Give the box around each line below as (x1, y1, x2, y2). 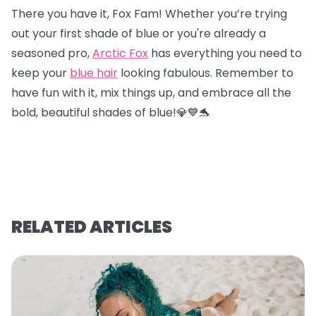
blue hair (70, 64, 118, 81)
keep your (11, 64, 70, 81)
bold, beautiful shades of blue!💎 (11, 104, 188, 121)
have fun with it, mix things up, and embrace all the (11, 84, 291, 101)
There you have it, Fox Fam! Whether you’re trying (11, 5, 287, 22)
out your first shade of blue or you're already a (11, 25, 266, 42)
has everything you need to (148, 44, 302, 61)
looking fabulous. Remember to (118, 64, 293, 81)
